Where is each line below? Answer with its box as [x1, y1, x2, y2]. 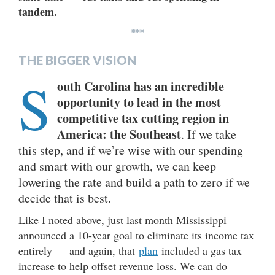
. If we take [181, 125, 236, 142]
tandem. [18, 3, 57, 20]
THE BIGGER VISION [18, 52, 136, 68]
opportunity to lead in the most [57, 93, 221, 111]
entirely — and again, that [18, 242, 139, 258]
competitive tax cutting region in [57, 109, 229, 127]
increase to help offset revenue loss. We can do [18, 258, 227, 273]
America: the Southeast [57, 125, 181, 143]
